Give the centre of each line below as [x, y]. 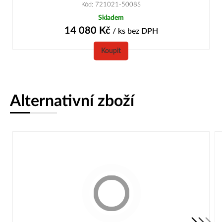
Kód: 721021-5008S [111, 4]
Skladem [111, 17]
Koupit [111, 51]
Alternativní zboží [72, 101]
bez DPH [142, 31]
